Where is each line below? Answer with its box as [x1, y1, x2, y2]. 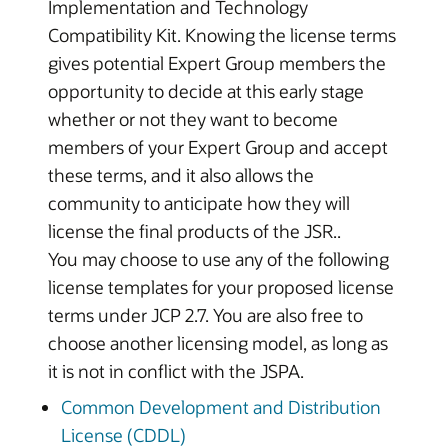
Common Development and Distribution [60, 394, 381, 419]
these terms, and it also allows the [48, 163, 314, 187]
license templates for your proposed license [48, 275, 394, 299]
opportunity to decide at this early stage [48, 79, 364, 103]
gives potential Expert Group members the [48, 51, 386, 75]
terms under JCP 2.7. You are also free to [48, 303, 363, 327]
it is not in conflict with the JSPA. [48, 359, 304, 383]
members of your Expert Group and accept [48, 135, 388, 159]
